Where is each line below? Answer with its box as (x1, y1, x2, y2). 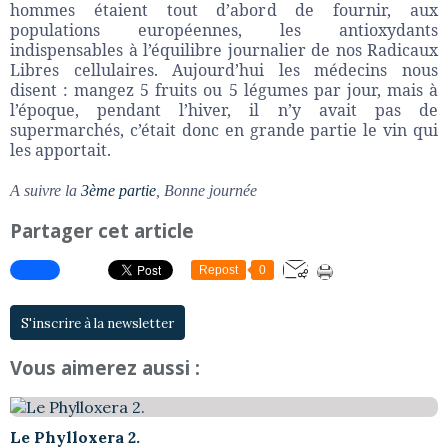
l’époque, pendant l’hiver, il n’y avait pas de (10, 99, 438, 121)
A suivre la (10, 182, 81, 199)
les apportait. (10, 139, 111, 161)
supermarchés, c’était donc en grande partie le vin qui (10, 119, 438, 141)
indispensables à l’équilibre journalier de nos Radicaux (10, 39, 438, 61)
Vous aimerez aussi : (10, 355, 200, 381)
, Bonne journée (156, 182, 257, 199)
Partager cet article (10, 218, 194, 243)
